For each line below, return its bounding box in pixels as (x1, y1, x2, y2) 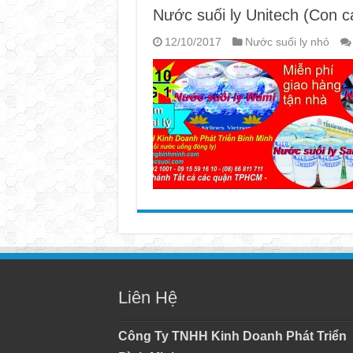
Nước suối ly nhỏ (244, 36, 329, 48)
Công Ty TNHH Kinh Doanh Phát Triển (117, 329, 347, 343)
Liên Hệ (117, 288, 177, 307)
